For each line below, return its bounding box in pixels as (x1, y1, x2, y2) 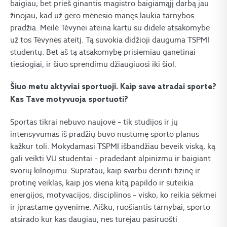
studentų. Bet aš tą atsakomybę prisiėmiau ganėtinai (10, 47, 196, 57)
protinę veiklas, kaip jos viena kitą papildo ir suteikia (10, 178, 194, 188)
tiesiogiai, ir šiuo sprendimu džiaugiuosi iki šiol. (10, 59, 176, 69)
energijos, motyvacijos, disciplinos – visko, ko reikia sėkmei (10, 190, 216, 200)
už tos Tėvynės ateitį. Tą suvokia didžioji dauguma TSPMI (10, 35, 209, 45)
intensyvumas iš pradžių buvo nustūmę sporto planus (10, 129, 199, 139)
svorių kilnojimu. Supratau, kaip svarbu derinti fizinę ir (10, 166, 200, 176)
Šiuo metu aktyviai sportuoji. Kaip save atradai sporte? (10, 83, 216, 92)
